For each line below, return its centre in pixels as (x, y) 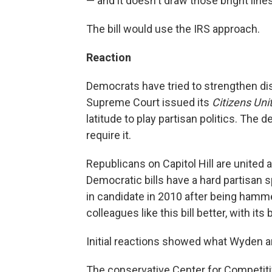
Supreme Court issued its (149, 102)
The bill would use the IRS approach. (173, 29)
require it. (109, 135)
